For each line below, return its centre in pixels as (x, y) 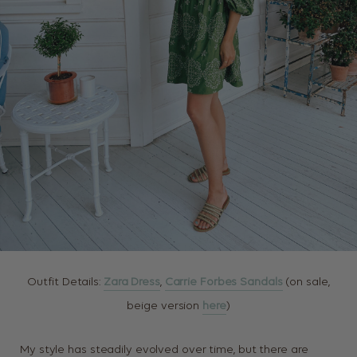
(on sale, (306, 282)
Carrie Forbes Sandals (224, 282)
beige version (165, 306)
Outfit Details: (64, 282)
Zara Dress (131, 282)
